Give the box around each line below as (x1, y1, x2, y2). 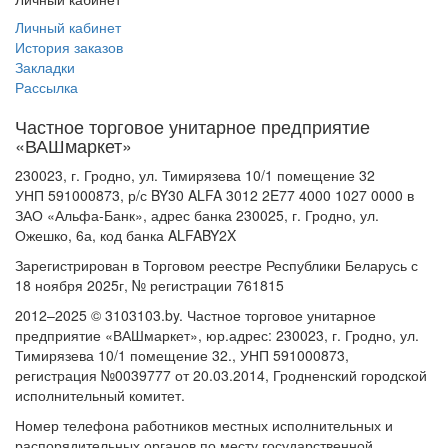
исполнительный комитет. (15, 385, 185, 406)
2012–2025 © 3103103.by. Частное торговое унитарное (15, 305, 376, 326)
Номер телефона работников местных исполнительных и (15, 415, 393, 436)
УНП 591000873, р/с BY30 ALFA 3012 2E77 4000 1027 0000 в (15, 185, 414, 206)
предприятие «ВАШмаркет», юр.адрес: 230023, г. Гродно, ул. (15, 325, 419, 346)
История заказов (15, 37, 123, 58)
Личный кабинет (15, 17, 121, 38)
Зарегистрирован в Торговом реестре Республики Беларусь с (15, 255, 418, 276)
